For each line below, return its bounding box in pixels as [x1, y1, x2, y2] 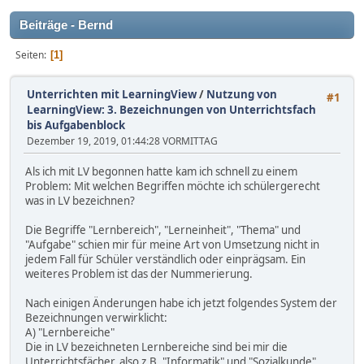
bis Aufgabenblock [27, 118, 125, 132]
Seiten [15, 48, 44, 62]
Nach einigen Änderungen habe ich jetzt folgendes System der [25, 296, 337, 311]
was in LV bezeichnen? [25, 193, 135, 209]
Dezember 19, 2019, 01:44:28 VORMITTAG [27, 134, 218, 148]
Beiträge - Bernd [19, 19, 113, 32]
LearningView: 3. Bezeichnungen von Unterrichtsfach [27, 102, 316, 117]
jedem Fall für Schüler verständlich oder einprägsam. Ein [25, 252, 305, 267]
